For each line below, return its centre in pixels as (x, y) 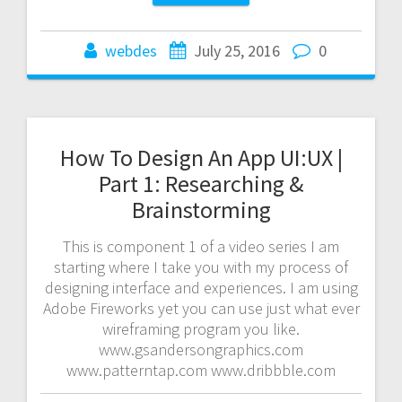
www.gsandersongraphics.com (201, 349)
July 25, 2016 (237, 50)
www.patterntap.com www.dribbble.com (201, 370)
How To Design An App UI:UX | (201, 157)
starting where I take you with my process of (201, 267)
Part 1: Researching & (201, 183)
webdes (131, 50)
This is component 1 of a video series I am (201, 246)
